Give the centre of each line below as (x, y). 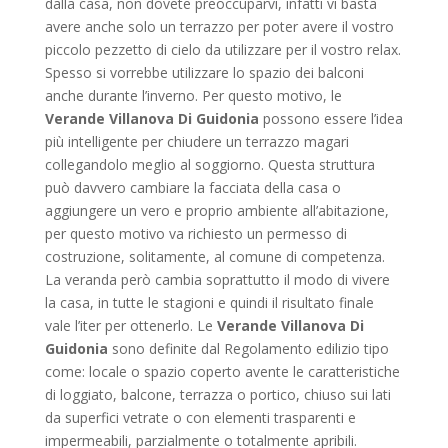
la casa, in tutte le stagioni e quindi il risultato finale (209, 302)
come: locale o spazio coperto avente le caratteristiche (222, 371)
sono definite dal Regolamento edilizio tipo (248, 348)
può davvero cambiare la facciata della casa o (192, 187)
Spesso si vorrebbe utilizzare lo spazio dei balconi (204, 72)
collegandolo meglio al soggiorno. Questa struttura (209, 164)
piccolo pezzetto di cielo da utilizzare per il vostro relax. (222, 49)
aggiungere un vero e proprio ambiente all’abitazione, (216, 210)
